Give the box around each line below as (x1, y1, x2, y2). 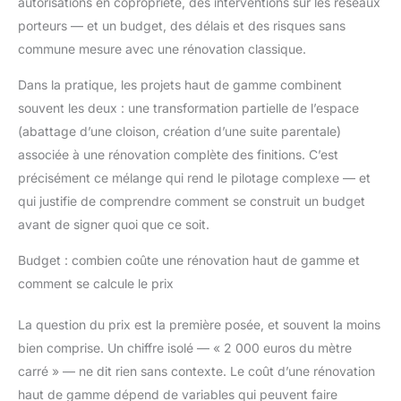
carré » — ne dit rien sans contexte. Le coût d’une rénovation (18, 363, 375, 379)
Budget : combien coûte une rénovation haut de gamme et (18, 252, 360, 268)
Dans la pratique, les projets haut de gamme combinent (18, 76, 342, 92)
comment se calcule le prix (18, 275, 174, 291)
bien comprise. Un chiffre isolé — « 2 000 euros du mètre (18, 339, 352, 355)
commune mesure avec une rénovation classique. (18, 40, 306, 56)
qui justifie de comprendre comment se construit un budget (18, 192, 365, 209)
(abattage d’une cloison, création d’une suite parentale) (18, 123, 341, 139)
